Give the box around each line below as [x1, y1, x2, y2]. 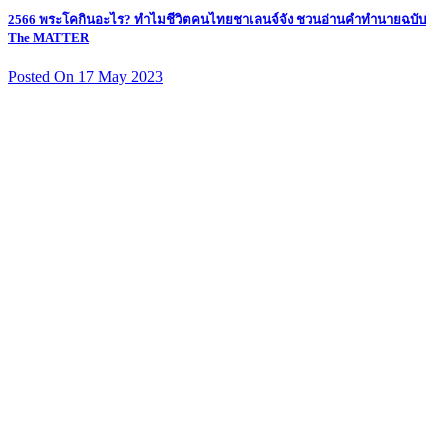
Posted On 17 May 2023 [8, 68, 163, 86]
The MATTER [8, 29, 89, 45]
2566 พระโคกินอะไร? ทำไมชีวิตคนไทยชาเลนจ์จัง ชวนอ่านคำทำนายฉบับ [8, 11, 426, 27]
